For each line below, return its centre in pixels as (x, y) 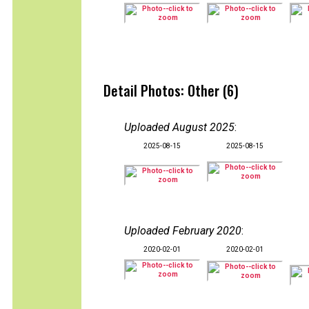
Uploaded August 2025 (179, 127)
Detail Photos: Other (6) (171, 90)
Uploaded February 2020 (183, 231)
